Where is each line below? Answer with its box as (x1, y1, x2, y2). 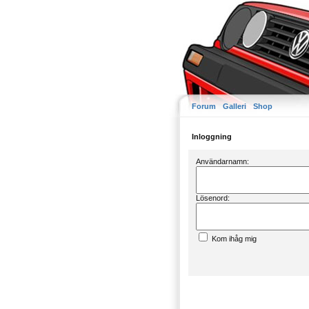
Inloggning (192, 132, 232, 141)
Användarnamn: (196, 157, 249, 166)
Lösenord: (196, 194, 230, 202)
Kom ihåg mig (210, 235, 257, 243)
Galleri (223, 102, 246, 110)
